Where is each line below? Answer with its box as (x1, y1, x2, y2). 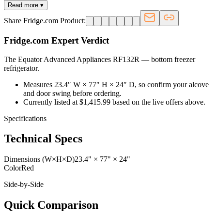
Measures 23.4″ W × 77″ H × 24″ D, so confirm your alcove (23, 80, 209, 89)
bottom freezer (151, 55, 195, 63)
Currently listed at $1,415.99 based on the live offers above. (23, 97, 205, 106)
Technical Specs (4, 132, 82, 145)
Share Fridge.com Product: (4, 16, 86, 25)
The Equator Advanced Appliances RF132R (4, 55, 141, 63)
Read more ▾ (8, 1, 44, 9)
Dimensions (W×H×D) (4, 155, 75, 164)
